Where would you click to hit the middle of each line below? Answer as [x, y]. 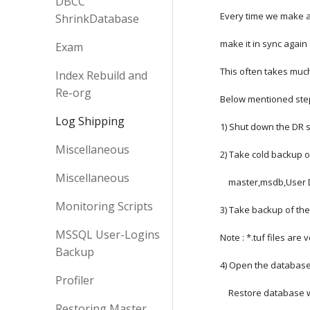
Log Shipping [90, 121]
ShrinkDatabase [97, 19]
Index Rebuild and [101, 75]
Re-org [73, 93]
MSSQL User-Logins [108, 235]
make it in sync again [264, 44]
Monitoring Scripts [104, 206]
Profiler [75, 280]
